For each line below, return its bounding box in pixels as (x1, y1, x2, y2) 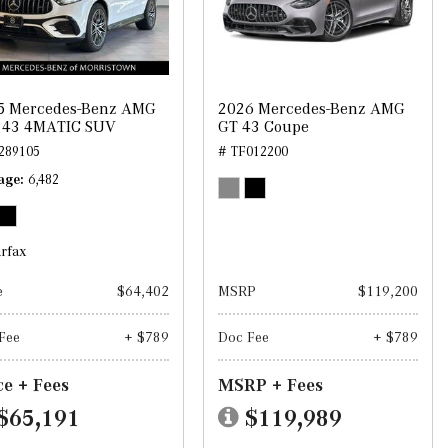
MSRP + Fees (217, 375, 323, 396)
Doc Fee (217, 329, 269, 346)
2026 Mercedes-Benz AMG (217, 99, 405, 119)
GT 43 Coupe (217, 117, 309, 137)
